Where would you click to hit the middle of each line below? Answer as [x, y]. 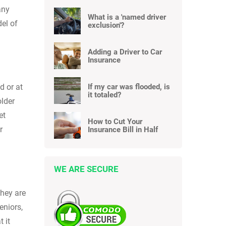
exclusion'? [106, 25]
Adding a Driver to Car [125, 52]
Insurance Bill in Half [123, 129]
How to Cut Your [115, 121]
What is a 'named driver [127, 17]
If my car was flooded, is [129, 87]
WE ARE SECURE [86, 169]
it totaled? [104, 95]
